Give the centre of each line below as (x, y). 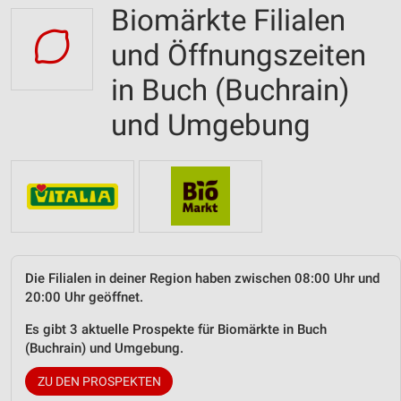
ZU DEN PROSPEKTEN (99, 381)
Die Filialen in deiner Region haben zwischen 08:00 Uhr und (202, 278)
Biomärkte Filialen (228, 20)
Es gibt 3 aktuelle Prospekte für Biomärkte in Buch (176, 329)
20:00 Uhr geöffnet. (84, 297)
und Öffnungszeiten (239, 55)
